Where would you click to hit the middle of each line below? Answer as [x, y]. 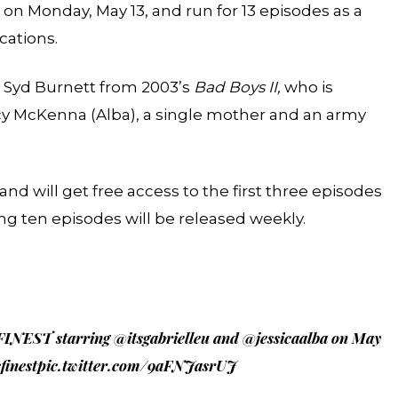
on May [354, 338]
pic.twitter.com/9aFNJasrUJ [137, 366]
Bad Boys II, [237, 88]
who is [307, 88]
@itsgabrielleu [162, 338]
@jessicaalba [285, 338]
